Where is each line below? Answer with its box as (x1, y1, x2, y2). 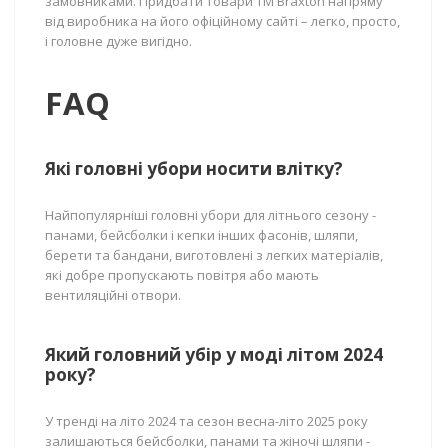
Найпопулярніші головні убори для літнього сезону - (45, 206, 376, 224)
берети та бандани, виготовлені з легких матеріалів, (45, 246, 383, 264)
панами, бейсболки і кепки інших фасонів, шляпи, (45, 226, 358, 244)
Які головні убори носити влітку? (45, 157, 343, 180)
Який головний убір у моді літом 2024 (45, 343, 383, 366)
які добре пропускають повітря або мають (45, 266, 319, 284)
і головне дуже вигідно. (45, 32, 192, 50)
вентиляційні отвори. (45, 286, 181, 304)
